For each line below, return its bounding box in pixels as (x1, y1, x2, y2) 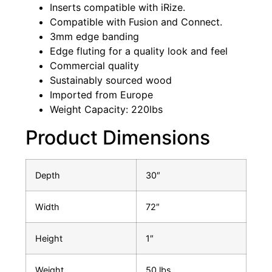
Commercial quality (50, 59, 139, 72)
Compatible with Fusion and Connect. (50, 16, 222, 29)
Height (35, 233, 63, 244)
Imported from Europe (50, 89, 153, 101)
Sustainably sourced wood (50, 74, 172, 87)
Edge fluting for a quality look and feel (50, 45, 228, 58)
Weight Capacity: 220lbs (50, 103, 163, 116)
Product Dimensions (25, 126, 210, 150)
